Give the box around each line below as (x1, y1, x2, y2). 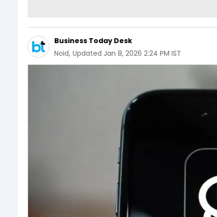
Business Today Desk (54, 35, 132, 46)
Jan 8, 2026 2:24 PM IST (104, 48, 181, 58)
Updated (73, 48, 102, 58)
